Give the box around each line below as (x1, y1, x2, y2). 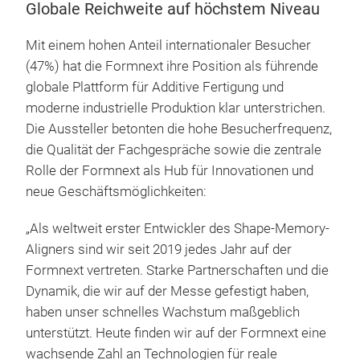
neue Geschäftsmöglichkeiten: (26, 183, 207, 199)
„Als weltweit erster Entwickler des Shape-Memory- (26, 220, 329, 236)
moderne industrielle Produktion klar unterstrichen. (26, 100, 325, 116)
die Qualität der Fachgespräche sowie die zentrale (26, 141, 321, 157)
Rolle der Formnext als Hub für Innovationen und (26, 162, 313, 178)
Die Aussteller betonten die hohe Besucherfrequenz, (26, 121, 332, 137)
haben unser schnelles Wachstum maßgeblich (26, 304, 300, 320)
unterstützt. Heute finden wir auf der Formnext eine (26, 325, 326, 341)
